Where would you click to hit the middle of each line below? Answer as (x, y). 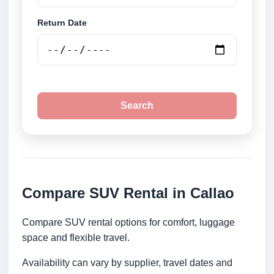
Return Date (62, 23)
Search (137, 106)
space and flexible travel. (76, 238)
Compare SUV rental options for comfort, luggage (128, 223)
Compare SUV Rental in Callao (128, 193)
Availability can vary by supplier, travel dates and (127, 263)
